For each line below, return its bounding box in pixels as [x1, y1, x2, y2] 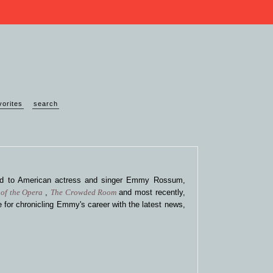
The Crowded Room [50, 188, 119, 197]
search [33, 100, 58, 107]
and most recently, [119, 188, 185, 197]
